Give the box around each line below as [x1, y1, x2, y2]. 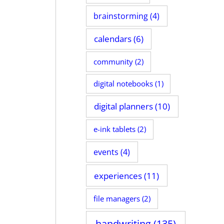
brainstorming [93, 10, 148, 21]
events [93, 146, 119, 158]
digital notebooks [93, 78, 153, 89]
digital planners [94, 100, 153, 112]
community [93, 55, 133, 67]
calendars [93, 32, 131, 44]
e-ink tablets [93, 123, 135, 135]
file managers [93, 192, 140, 204]
